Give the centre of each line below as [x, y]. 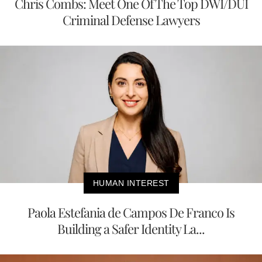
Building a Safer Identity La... [131, 228]
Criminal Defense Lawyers [131, 20]
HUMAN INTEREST [131, 183]
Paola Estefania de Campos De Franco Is [131, 212]
